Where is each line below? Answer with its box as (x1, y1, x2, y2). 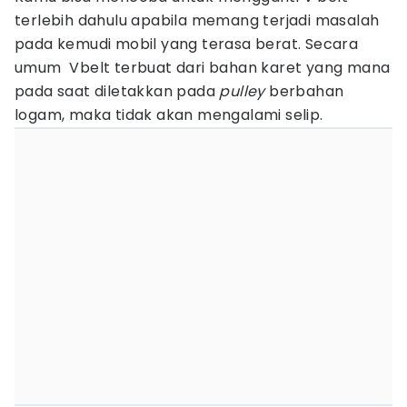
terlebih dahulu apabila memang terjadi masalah (15, 10, 380, 31)
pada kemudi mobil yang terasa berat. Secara (15, 34, 359, 55)
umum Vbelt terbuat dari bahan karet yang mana (15, 57, 391, 78)
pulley (219, 81, 265, 102)
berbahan (264, 81, 344, 102)
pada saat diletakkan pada (15, 81, 220, 102)
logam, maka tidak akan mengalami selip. (15, 104, 323, 125)
